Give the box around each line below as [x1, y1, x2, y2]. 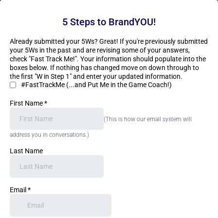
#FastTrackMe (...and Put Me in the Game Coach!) [21, 81, 172, 89]
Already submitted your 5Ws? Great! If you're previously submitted [10, 37, 208, 45]
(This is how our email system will [104, 116, 192, 123]
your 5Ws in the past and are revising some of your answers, [10, 46, 190, 54]
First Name [10, 99, 44, 107]
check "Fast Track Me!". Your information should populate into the [10, 55, 206, 63]
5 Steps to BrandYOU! [62, 16, 156, 28]
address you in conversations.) [10, 131, 89, 138]
